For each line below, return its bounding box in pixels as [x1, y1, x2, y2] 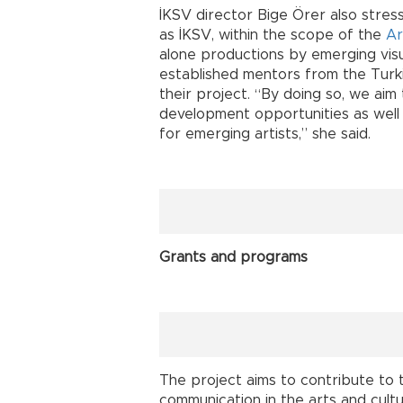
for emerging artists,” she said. [159, 127, 371, 142]
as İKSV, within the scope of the [159, 28, 386, 43]
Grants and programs [159, 250, 308, 265]
